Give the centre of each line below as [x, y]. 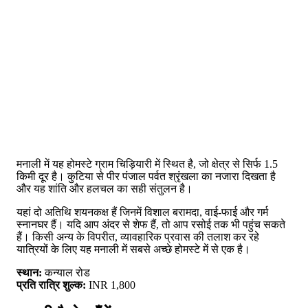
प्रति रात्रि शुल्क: [53, 285]
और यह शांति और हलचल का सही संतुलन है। [104, 189]
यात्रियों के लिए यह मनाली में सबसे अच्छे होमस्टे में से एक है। [133, 250]
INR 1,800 [112, 285]
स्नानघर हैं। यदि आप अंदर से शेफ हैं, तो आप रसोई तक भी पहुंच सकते [151, 225]
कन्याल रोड [66, 273]
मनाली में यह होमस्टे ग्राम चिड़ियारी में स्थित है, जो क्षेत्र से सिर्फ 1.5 [147, 164]
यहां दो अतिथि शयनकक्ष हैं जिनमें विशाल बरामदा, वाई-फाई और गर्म [142, 212]
